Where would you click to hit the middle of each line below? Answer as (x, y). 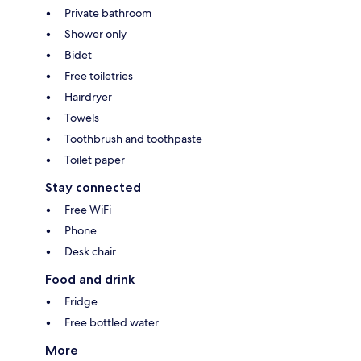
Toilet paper (95, 159)
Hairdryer (88, 96)
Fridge (81, 301)
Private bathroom (108, 12)
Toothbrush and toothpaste (133, 138)
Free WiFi (88, 209)
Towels (82, 117)
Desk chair (90, 251)
